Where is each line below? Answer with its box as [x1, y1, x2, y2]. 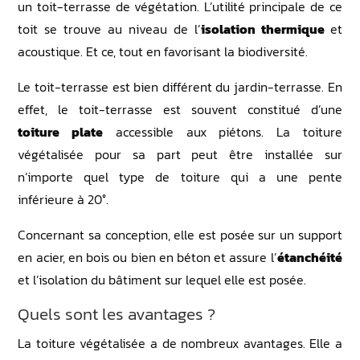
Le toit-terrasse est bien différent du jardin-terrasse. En [18, 76, 342, 96]
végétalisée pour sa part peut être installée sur [18, 144, 342, 164]
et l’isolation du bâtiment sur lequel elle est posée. [18, 269, 307, 289]
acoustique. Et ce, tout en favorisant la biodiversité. [18, 41, 309, 61]
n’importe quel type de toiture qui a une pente [18, 166, 342, 186]
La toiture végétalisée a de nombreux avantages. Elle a [18, 333, 342, 353]
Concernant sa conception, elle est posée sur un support [18, 224, 342, 244]
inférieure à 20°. [18, 189, 109, 209]
